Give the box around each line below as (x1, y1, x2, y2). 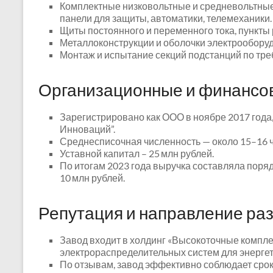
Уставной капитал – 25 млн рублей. (60, 147, 214, 159)
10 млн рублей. (60, 172, 125, 183)
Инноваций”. (60, 123, 115, 135)
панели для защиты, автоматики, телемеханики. (60, 12, 272, 24)
